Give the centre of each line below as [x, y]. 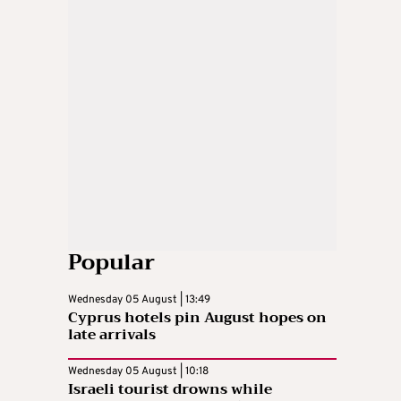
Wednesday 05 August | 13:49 [139, 299]
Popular [111, 262]
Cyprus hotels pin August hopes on [197, 317]
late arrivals [112, 334]
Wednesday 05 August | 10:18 [138, 371]
